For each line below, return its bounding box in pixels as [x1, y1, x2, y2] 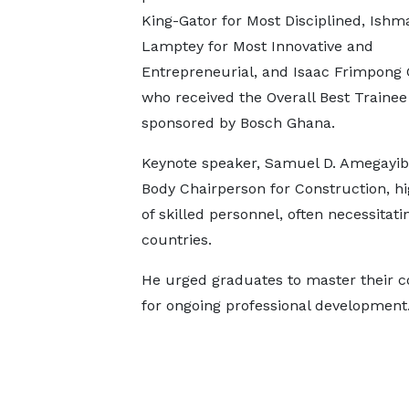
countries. [141, 231, 212, 249]
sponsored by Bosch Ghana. [141, 114, 335, 132]
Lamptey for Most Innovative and [141, 37, 373, 56]
